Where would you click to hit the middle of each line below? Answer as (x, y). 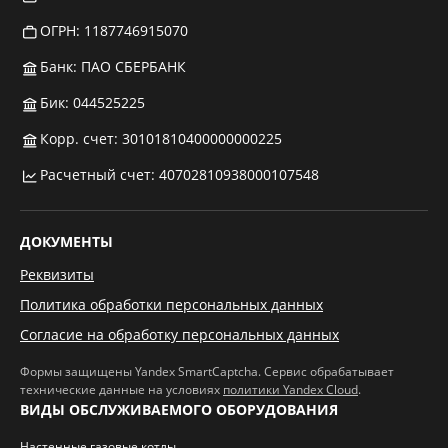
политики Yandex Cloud (290, 389)
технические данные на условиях (121, 389)
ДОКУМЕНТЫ (66, 241)
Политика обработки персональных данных (171, 304)
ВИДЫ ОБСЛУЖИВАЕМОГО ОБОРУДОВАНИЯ (179, 409)
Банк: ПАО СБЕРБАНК (113, 66)
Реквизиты (57, 274)
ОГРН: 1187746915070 (114, 30)
